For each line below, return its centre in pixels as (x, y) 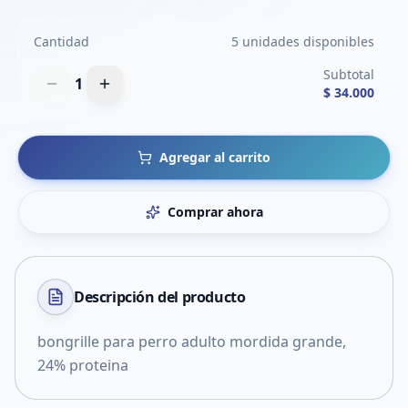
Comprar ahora (215, 212)
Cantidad (61, 41)
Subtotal (349, 74)
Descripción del (128, 297)
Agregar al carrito (215, 157)
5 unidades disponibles (303, 41)
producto (214, 297)
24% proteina (83, 365)
